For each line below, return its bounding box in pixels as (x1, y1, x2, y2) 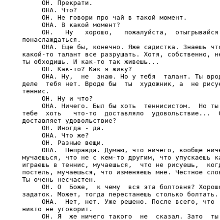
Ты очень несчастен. (22, 176, 97, 183)
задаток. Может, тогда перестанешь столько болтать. (22, 191, 219, 198)
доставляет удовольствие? (22, 117, 116, 124)
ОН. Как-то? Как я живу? (22, 65, 132, 73)
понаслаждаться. (22, 36, 81, 43)
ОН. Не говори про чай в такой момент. (22, 14, 187, 21)
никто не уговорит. (22, 205, 93, 213)
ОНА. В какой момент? (22, 21, 120, 28)
